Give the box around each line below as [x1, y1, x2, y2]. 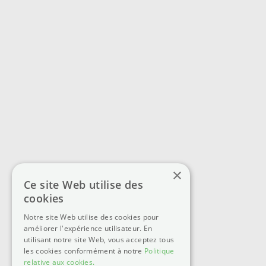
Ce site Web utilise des [24, 178, 144, 192]
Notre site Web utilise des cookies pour [24, 212, 159, 222]
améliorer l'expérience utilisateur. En [24, 223, 153, 233]
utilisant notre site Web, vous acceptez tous [24, 235, 175, 245]
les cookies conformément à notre [24, 246, 144, 256]
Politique [144, 246, 175, 256]
